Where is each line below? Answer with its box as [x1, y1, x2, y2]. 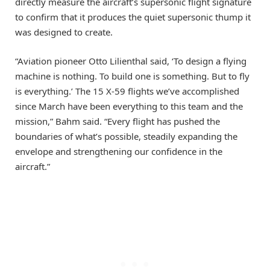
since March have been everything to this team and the [15, 99, 243, 112]
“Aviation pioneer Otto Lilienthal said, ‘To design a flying [15, 54, 246, 67]
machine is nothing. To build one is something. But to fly [15, 69, 250, 82]
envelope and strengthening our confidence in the [15, 145, 222, 157]
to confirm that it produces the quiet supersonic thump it [15, 10, 251, 23]
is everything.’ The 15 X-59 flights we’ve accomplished [15, 84, 239, 97]
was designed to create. [15, 25, 113, 38]
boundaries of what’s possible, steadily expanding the [15, 130, 237, 142]
